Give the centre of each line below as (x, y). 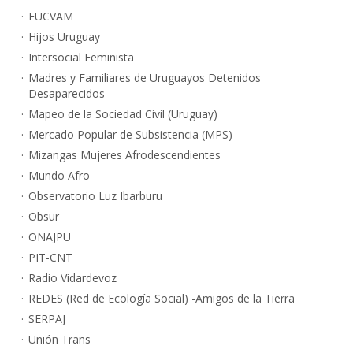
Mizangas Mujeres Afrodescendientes (124, 155)
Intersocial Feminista (81, 58)
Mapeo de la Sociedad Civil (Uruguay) (123, 114)
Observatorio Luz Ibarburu (95, 196)
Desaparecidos (67, 94)
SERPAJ (47, 319)
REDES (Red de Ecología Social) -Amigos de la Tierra (162, 299)
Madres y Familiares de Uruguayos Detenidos (145, 78)
